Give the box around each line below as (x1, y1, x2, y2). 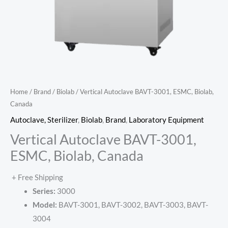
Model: (32, 201, 59, 210)
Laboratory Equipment (129, 115, 204, 124)
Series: (32, 187, 57, 196)
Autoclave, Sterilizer (10, 115, 78, 124)
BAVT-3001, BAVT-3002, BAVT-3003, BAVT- (58, 201, 208, 210)
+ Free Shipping (12, 173, 63, 182)
